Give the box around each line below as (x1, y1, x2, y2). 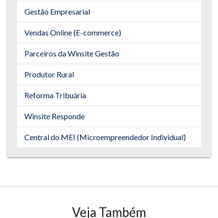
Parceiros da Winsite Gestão (24, 48, 119, 58)
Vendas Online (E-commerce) (24, 27, 121, 37)
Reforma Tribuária (24, 90, 86, 100)
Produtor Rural (24, 69, 74, 79)
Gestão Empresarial (24, 6, 90, 16)
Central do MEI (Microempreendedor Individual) (24, 132, 186, 142)
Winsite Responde (24, 111, 85, 121)
